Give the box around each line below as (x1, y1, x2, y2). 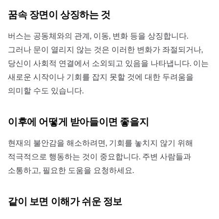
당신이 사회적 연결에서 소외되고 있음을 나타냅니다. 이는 (8, 58, 209, 68)
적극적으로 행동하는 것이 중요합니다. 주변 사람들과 (8, 151, 191, 162)
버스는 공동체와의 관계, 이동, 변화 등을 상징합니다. (8, 30, 188, 41)
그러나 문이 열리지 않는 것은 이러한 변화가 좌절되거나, (8, 44, 203, 55)
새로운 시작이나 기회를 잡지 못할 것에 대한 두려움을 (8, 71, 194, 82)
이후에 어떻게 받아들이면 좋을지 (8, 115, 149, 128)
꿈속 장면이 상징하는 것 (8, 8, 110, 21)
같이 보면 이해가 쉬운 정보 (8, 195, 122, 208)
